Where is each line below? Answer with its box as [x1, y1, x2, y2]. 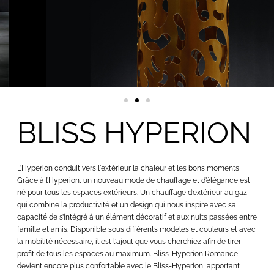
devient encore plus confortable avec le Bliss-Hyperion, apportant [17, 262, 240, 271]
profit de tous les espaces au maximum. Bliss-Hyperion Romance [17, 250, 238, 259]
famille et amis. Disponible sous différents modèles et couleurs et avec [17, 225, 256, 234]
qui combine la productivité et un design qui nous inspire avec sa [17, 201, 236, 210]
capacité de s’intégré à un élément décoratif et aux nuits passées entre [17, 213, 257, 222]
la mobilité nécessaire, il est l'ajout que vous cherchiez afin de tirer [17, 237, 241, 246]
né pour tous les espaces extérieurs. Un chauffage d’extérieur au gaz [17, 188, 247, 198]
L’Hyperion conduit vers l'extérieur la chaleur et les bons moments [17, 164, 239, 173]
